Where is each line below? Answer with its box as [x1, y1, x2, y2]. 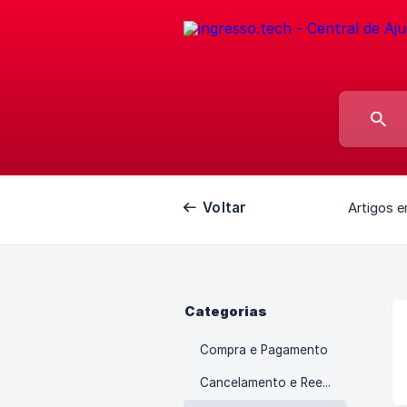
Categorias [184, 303, 267, 320]
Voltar [203, 199, 247, 216]
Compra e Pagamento [200, 342, 328, 357]
